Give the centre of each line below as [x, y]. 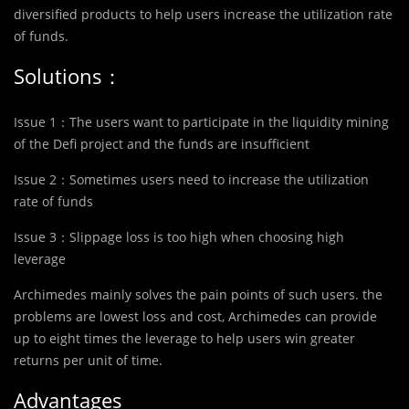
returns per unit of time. [88, 360]
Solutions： [68, 75]
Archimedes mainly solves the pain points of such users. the [198, 294]
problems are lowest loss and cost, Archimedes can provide [195, 316]
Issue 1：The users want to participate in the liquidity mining [201, 121]
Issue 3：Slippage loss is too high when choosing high [179, 236]
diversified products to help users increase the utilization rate [203, 14]
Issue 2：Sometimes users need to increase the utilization [191, 179]
